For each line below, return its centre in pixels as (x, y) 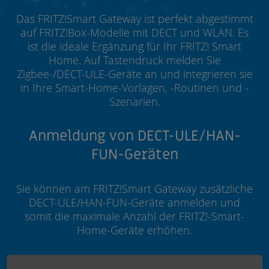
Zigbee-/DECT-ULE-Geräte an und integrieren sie (134, 74)
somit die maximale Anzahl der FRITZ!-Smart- (134, 216)
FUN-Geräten (134, 155)
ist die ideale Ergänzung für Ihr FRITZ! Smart (134, 46)
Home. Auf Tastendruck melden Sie (134, 60)
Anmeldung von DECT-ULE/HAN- (134, 136)
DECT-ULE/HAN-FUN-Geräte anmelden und (134, 202)
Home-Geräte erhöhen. (134, 230)
